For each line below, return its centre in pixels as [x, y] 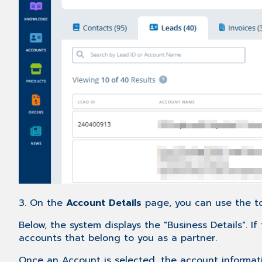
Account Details [106, 203]
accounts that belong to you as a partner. [118, 238]
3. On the [42, 203]
